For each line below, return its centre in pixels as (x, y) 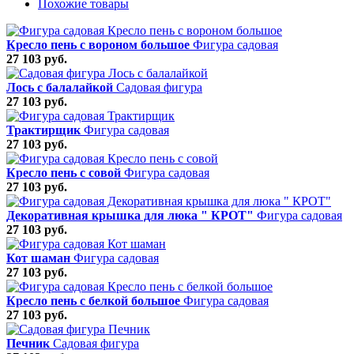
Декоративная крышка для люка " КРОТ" (130, 215)
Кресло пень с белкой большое (93, 300)
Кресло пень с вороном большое (98, 44)
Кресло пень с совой (64, 172)
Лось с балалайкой (60, 87)
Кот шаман (38, 258)
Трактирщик (43, 130)
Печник (28, 343)
